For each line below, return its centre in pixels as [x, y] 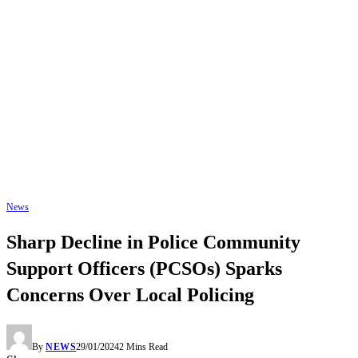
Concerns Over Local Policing [130, 295]
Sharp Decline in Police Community [153, 243]
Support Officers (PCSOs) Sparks [144, 269]
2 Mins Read [144, 347]
